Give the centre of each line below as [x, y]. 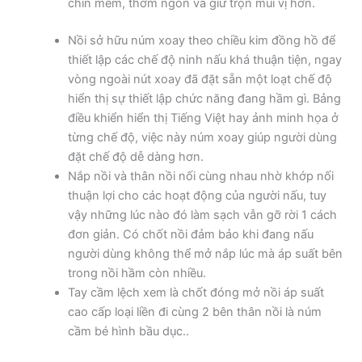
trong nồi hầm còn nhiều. [137, 273]
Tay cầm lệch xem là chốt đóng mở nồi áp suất [196, 292]
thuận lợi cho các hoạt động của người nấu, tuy [197, 195]
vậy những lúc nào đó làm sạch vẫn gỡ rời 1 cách [202, 215]
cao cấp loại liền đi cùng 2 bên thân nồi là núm [194, 311]
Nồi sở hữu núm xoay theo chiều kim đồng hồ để [201, 40]
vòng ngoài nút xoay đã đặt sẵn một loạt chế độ [200, 79]
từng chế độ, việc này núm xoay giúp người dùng [202, 137]
